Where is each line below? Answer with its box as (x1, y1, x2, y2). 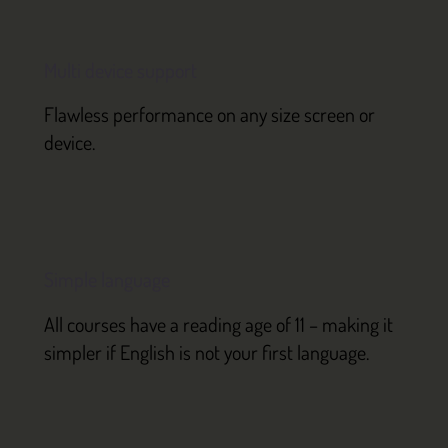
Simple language (43, 266, 170, 293)
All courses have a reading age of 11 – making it (43, 310, 393, 337)
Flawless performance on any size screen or (43, 101, 375, 128)
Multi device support (43, 56, 197, 83)
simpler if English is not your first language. (43, 338, 369, 365)
